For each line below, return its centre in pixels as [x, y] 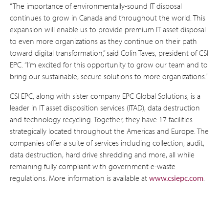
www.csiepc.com [176, 178]
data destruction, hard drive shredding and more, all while [102, 154]
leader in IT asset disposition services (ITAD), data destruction [105, 108]
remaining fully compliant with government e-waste [93, 166]
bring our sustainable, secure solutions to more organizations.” [109, 76]
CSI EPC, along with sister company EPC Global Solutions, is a [105, 96]
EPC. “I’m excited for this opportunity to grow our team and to [109, 65]
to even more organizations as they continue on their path [103, 41]
